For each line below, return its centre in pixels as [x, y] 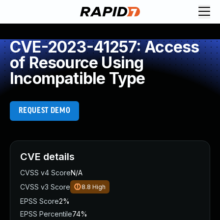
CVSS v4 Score [45, 173]
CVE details [47, 157]
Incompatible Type [78, 78]
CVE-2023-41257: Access [105, 47]
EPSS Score [40, 201]
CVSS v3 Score [45, 187]
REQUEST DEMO [44, 111]
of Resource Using [77, 63]
